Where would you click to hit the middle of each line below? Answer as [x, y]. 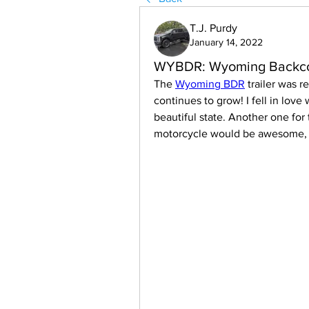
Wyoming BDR [210, 84]
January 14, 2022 [226, 42]
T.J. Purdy [213, 28]
